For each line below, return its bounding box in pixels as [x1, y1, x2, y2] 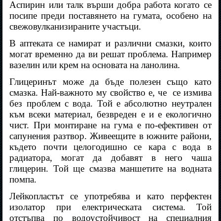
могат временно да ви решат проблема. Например [9, 49, 212, 60]
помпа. [9, 174, 37, 185]
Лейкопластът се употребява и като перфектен [9, 191, 212, 202]
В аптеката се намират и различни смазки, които [9, 38, 212, 49]
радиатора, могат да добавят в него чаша [9, 152, 212, 163]
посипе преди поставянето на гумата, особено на [9, 10, 212, 21]
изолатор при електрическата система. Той [9, 202, 212, 213]
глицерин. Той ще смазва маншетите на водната [9, 163, 212, 174]
